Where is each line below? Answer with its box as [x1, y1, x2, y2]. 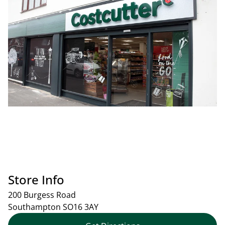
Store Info [8, 171, 64, 188]
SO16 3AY [61, 201, 98, 212]
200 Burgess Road [8, 189, 76, 200]
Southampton [8, 201, 61, 212]
